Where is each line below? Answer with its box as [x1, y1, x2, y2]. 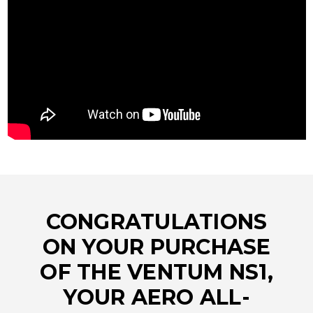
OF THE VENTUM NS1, [40, 259, 273, 286]
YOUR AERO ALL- [63, 284, 250, 311]
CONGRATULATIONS [45, 209, 268, 235]
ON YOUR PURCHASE [42, 234, 271, 261]
